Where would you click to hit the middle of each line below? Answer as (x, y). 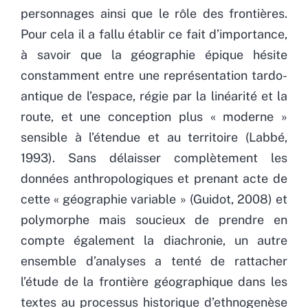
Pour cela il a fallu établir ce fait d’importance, (154, 34)
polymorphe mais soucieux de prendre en (154, 219)
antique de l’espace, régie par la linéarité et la (154, 96)
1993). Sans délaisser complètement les (154, 157)
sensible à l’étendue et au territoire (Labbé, (154, 137)
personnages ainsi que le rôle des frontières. (154, 13)
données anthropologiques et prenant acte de (154, 178)
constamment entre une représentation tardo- (154, 75)
